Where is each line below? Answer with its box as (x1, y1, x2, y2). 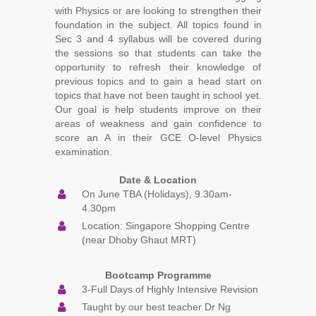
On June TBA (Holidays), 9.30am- (81, 188, 232, 200)
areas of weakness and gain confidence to (54, 117, 262, 129)
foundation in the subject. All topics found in (54, 18, 262, 30)
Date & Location (119, 174, 197, 186)
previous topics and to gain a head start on (54, 75, 262, 87)
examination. (54, 145, 112, 157)
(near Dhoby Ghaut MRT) (81, 233, 196, 245)
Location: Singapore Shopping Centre (81, 219, 250, 231)
